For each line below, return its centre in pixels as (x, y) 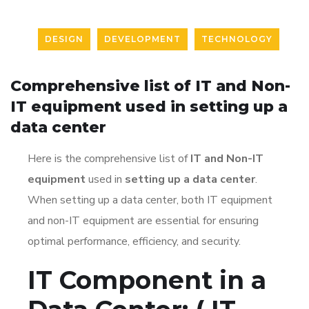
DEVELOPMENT (142, 39)
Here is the (56, 158)
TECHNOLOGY (237, 39)
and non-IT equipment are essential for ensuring (143, 220)
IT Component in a (147, 280)
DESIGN (64, 39)
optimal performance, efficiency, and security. (136, 241)
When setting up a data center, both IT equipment (150, 200)
